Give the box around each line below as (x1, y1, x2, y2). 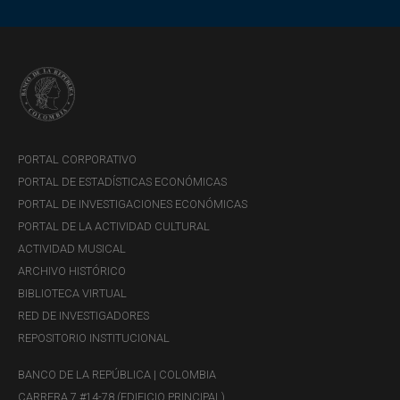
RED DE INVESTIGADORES (18, 309, 149, 323)
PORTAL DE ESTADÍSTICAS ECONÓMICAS (18, 175, 227, 189)
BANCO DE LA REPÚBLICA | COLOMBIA (18, 368, 216, 382)
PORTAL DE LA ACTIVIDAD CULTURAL (18, 220, 210, 234)
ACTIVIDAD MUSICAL (18, 242, 126, 256)
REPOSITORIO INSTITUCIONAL (18, 331, 170, 346)
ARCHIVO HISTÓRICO (18, 264, 126, 279)
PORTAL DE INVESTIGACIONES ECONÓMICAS (18, 197, 247, 212)
